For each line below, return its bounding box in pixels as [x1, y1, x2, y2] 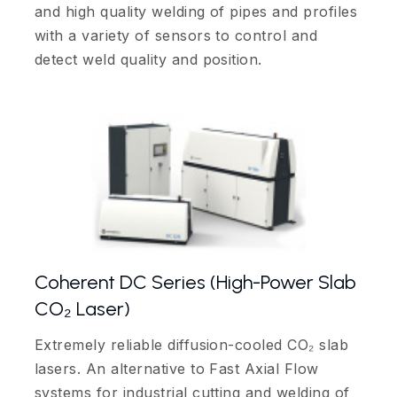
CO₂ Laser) [35, 297, 130, 322]
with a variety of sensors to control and [35, 27, 318, 45]
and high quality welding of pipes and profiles [35, 3, 358, 21]
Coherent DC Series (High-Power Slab [35, 270, 356, 295]
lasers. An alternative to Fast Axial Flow [35, 360, 319, 378]
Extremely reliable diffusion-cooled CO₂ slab [35, 336, 349, 354]
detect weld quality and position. [35, 51, 262, 69]
